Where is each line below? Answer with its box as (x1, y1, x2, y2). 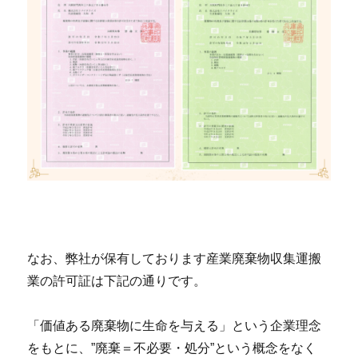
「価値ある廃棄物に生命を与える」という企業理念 (27, 318, 322, 332)
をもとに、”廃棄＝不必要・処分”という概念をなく (27, 340, 317, 355)
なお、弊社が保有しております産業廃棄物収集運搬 (27, 251, 322, 265)
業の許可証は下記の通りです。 (27, 273, 207, 288)
